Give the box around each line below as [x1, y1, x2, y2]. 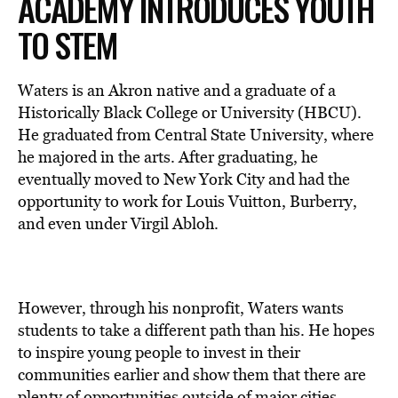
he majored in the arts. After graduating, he [18, 145, 318, 168]
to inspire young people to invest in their [18, 340, 300, 363]
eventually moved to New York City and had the [18, 167, 350, 190]
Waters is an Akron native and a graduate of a [18, 78, 336, 101]
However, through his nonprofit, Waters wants [18, 296, 344, 319]
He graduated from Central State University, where [18, 123, 374, 146]
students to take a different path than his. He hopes [18, 318, 375, 341]
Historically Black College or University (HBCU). [18, 100, 362, 123]
